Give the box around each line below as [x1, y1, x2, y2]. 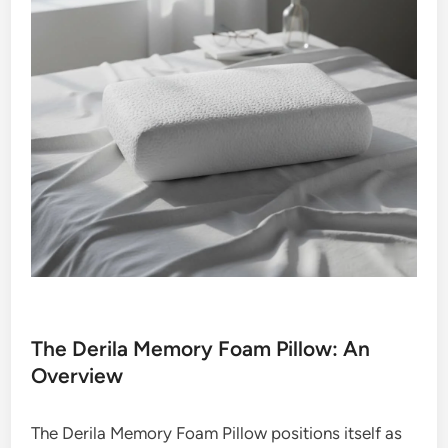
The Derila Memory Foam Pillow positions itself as [31, 422, 403, 443]
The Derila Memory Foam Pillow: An [31, 335, 371, 361]
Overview [31, 362, 124, 388]
